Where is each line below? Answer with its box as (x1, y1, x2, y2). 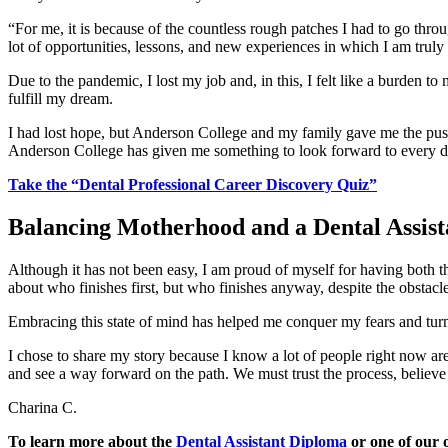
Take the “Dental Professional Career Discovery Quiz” (8, 176, 377, 194)
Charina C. (8, 399, 77, 417)
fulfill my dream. (8, 90, 113, 108)
